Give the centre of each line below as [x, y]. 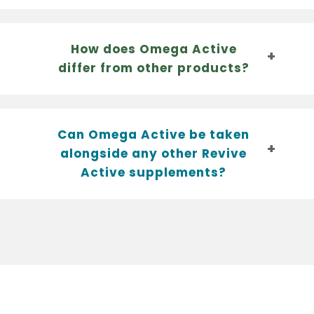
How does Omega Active [153, 49]
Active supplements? [153, 172]
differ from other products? [153, 68]
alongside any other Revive [153, 153]
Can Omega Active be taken [153, 134]
